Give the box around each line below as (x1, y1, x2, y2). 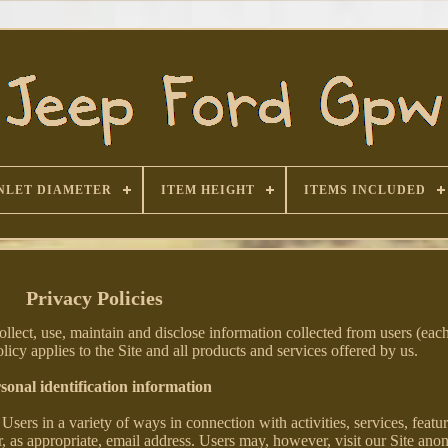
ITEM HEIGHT (160, 183, 255, 197)
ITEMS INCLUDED (303, 183, 426, 197)
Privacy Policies (25, 287, 163, 310)
